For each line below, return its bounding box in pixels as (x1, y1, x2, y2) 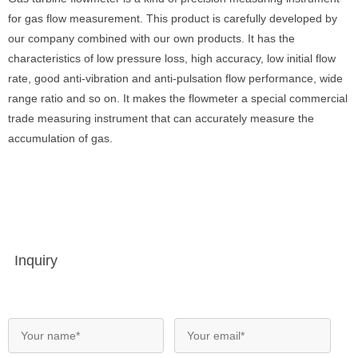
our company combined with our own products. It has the (8, 32, 295, 45)
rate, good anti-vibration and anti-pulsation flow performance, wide (8, 72, 343, 85)
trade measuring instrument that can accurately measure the (8, 112, 314, 125)
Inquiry (14, 253, 58, 268)
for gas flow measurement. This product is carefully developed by (8, 12, 337, 25)
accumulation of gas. (8, 132, 113, 145)
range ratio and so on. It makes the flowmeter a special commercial (8, 92, 348, 105)
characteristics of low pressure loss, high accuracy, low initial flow (8, 52, 336, 65)
